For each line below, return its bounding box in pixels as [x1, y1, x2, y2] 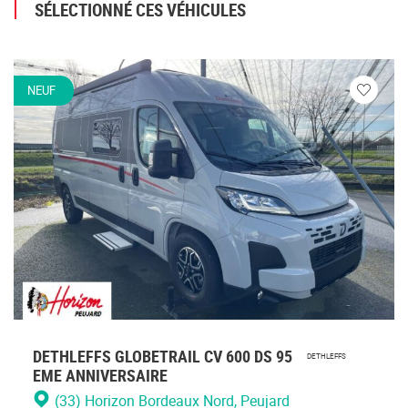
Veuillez [357, 97, 400, 115]
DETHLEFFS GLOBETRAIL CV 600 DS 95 [33, 344, 292, 367]
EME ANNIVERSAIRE [33, 363, 168, 386]
